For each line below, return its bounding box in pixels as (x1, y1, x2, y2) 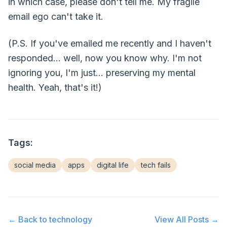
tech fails (141, 161, 171, 169)
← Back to (8, 214, 49, 224)
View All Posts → (155, 214, 219, 224)
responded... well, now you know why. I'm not (8, 53, 202, 63)
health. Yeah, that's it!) (8, 82, 102, 93)
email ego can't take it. (8, 11, 103, 22)
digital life (97, 161, 129, 169)
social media (14, 161, 56, 169)
